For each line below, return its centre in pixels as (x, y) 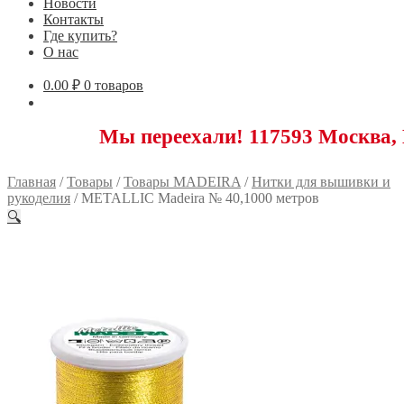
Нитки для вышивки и (321, 181)
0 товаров (114, 85)
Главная (32, 181)
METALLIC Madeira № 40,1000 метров (200, 197)
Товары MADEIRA (182, 181)
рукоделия (39, 197)
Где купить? (80, 35)
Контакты (73, 19)
